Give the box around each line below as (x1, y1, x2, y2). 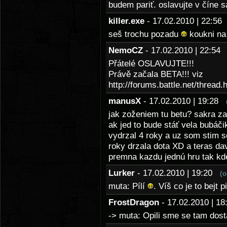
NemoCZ (108, 46, 143, 55)
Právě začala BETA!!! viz (108, 69, 203, 79)
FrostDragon (108, 198, 159, 207)
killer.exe (108, 16, 144, 26)
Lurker (108, 168, 135, 178)
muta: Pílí (108, 181, 147, 191)
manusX (108, 96, 141, 106)
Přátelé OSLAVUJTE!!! (108, 59, 194, 68)
